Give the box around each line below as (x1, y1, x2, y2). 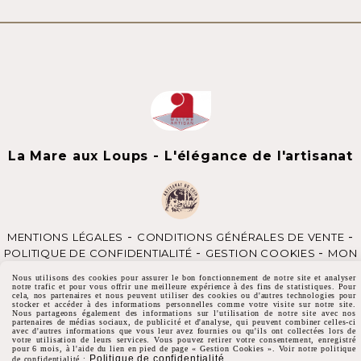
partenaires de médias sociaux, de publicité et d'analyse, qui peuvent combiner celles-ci (12, 317, 356, 326)
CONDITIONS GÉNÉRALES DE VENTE (136, 230, 345, 243)
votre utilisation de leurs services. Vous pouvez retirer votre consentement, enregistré (12, 335, 356, 344)
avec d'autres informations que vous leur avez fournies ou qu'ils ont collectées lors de (12, 326, 356, 335)
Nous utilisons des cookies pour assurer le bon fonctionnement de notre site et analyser (12, 273, 356, 282)
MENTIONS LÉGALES (6, 230, 124, 243)
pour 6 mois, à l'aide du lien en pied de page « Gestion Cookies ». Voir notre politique (12, 344, 356, 353)
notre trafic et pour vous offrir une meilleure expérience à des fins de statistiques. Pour (12, 282, 356, 291)
